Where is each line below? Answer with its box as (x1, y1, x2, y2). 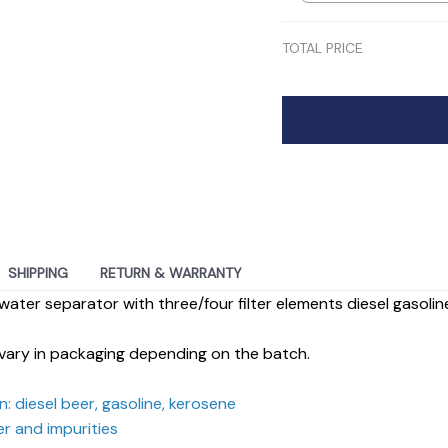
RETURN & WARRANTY (100, 264, 242, 283)
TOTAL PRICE (282, 38, 363, 57)
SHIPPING (8, 264, 68, 283)
